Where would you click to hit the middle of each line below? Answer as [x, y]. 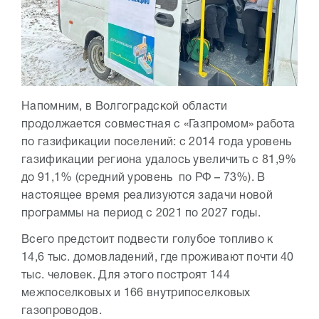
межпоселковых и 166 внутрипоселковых [136, 293]
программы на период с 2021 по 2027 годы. [141, 213]
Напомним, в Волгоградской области [124, 106]
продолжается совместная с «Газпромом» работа [158, 124]
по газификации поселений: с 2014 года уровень [157, 142]
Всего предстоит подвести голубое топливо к [147, 240]
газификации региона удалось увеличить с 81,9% [159, 160]
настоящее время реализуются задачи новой [147, 195]
